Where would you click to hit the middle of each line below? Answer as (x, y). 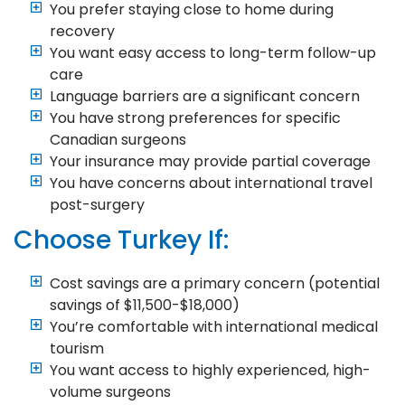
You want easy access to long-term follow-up (213, 52)
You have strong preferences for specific (195, 118)
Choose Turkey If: (121, 240)
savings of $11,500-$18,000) (145, 305)
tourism (77, 348)
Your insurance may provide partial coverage (210, 161)
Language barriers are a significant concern (205, 96)
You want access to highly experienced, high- (210, 370)
